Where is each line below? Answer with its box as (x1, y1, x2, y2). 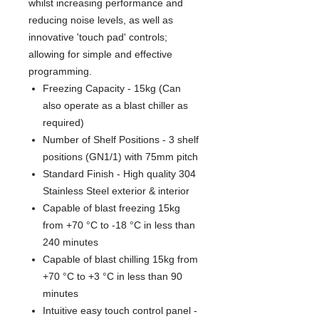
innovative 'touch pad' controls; (28, 31, 167, 43)
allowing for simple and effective (28, 48, 172, 60)
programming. (28, 65, 92, 77)
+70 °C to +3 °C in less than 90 (43, 270, 182, 282)
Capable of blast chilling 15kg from (43, 253, 198, 265)
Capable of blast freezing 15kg (43, 202, 180, 214)
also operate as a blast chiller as (43, 99, 188, 111)
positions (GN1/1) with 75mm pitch (43, 150, 198, 162)
